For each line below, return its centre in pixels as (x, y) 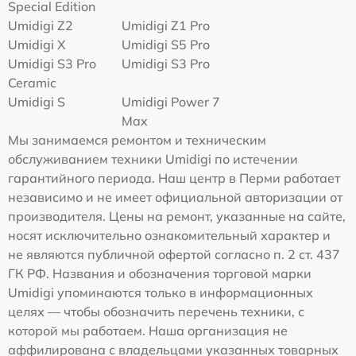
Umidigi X (37, 45)
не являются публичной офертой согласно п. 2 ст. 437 (174, 255)
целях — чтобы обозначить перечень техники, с (156, 312)
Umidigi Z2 (41, 26)
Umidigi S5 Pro (166, 45)
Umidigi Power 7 (171, 102)
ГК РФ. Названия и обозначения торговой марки (160, 274)
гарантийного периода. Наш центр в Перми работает (174, 178)
